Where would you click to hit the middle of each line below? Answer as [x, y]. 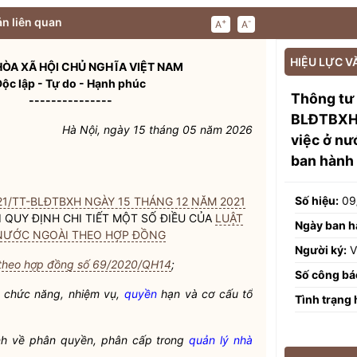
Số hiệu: [317, 200]
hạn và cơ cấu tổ [204, 294]
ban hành [322, 161]
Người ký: [321, 249]
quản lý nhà [221, 340]
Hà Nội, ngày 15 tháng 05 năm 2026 [157, 129]
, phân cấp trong [141, 340]
